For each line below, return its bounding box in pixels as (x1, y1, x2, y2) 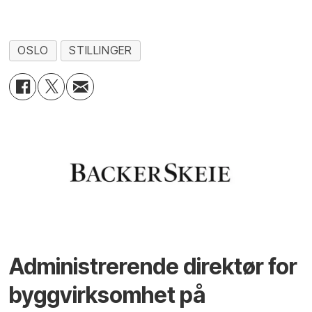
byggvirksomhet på (9, 281, 206, 309)
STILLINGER (69, 44, 132, 58)
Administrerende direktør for (9, 253, 298, 281)
